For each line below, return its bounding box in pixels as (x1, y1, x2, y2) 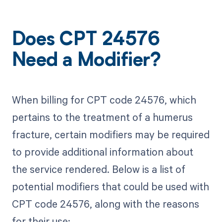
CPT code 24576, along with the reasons (11, 196, 199, 211)
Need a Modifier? (11, 52, 161, 71)
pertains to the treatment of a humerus (11, 110, 193, 124)
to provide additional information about (11, 144, 193, 159)
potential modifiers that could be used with (11, 179, 209, 193)
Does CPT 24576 (11, 31, 160, 51)
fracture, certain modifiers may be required (11, 127, 210, 141)
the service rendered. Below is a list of (11, 162, 185, 176)
